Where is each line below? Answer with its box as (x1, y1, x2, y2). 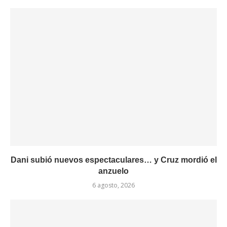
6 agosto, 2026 (92, 181, 135, 190)
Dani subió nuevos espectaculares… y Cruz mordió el (10, 156, 217, 164)
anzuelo (98, 167, 129, 175)
